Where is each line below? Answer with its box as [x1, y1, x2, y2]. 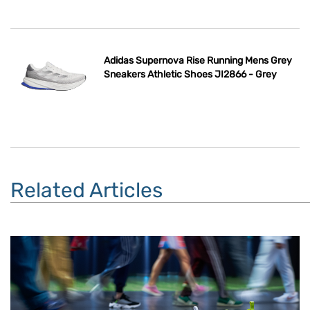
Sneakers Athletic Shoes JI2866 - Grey [104, 69, 277, 81]
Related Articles [10, 178, 163, 203]
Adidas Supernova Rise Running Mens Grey [104, 55, 293, 67]
